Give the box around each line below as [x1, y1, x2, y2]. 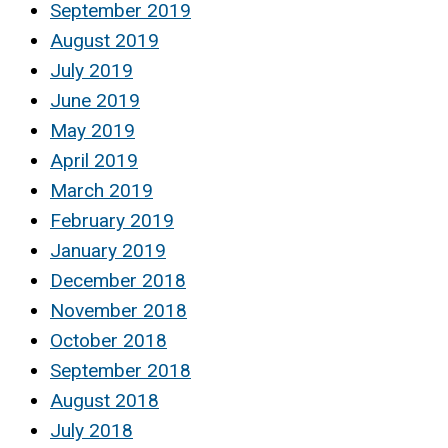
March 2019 [50, 178, 153, 202]
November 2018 [50, 298, 187, 322]
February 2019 [50, 208, 174, 232]
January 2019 [50, 238, 166, 262]
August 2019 [50, 28, 159, 52]
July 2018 [50, 418, 133, 442]
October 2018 [50, 328, 167, 352]
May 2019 [50, 118, 135, 142]
